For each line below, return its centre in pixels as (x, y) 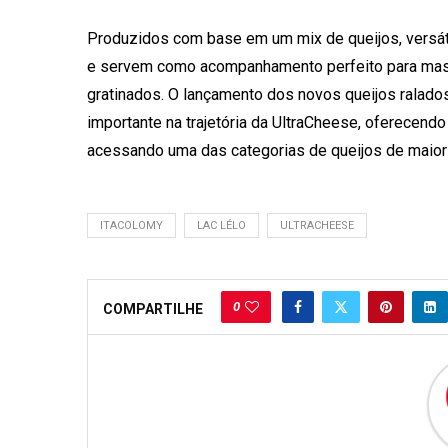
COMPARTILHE (153, 308)
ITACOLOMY (131, 225)
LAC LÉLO (221, 225)
